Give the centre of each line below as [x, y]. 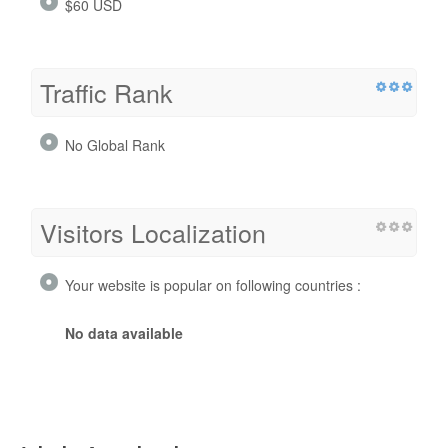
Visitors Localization [153, 232]
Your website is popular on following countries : [213, 285]
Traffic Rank [106, 92]
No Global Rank [115, 145]
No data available [124, 333]
